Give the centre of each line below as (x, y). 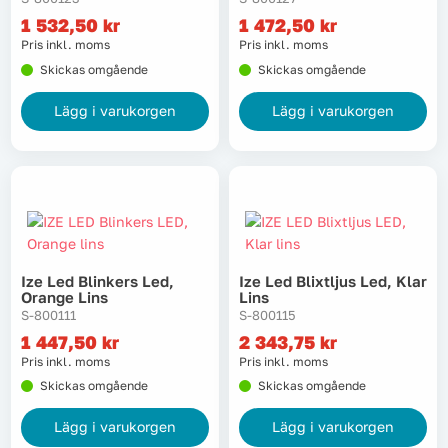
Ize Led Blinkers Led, (97, 280)
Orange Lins (64, 296)
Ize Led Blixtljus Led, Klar (333, 280)
